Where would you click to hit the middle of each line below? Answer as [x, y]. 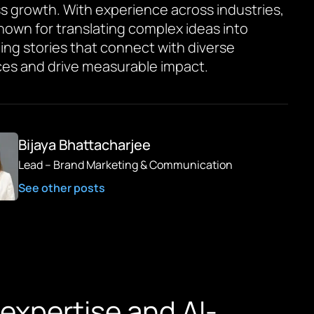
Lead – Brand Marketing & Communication [126, 165]
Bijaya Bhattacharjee [85, 145]
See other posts [62, 188]
